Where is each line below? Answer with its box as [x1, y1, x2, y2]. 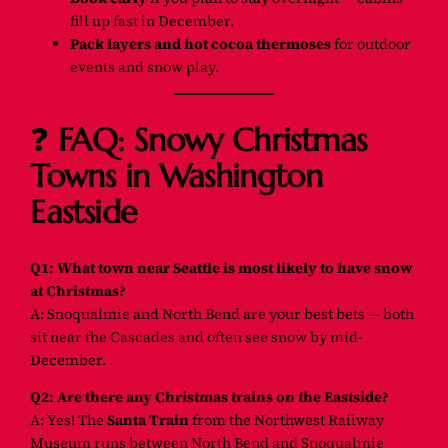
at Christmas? [30, 280, 127, 301]
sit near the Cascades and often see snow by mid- [30, 326, 364, 347]
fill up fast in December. [70, 10, 235, 31]
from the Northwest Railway [189, 410, 385, 431]
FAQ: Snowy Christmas [58, 119, 367, 160]
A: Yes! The [30, 410, 108, 431]
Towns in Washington [30, 155, 323, 196]
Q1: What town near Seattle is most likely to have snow [30, 257, 413, 278]
